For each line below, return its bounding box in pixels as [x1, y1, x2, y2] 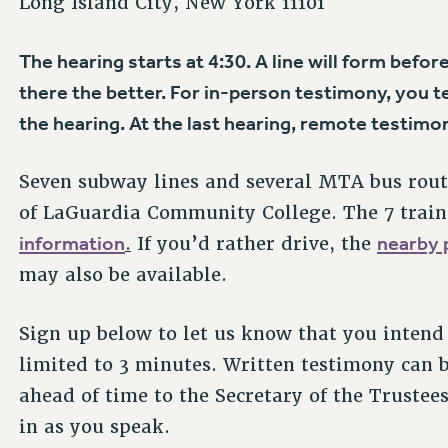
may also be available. [19, 263, 228, 287]
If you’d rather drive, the [131, 232, 378, 256]
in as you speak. [19, 414, 171, 438]
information [19, 231, 126, 256]
